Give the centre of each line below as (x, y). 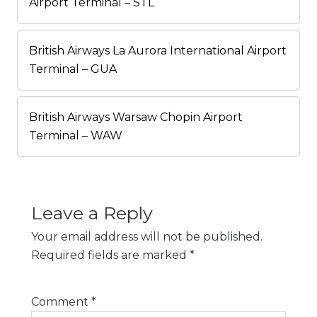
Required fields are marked (110, 255)
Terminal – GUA (73, 69)
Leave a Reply (92, 213)
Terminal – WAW (76, 136)
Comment (61, 302)
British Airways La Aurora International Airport (158, 51)
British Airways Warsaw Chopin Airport (136, 117)
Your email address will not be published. (147, 237)
